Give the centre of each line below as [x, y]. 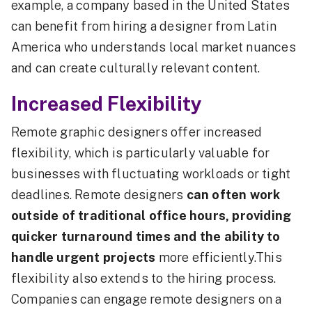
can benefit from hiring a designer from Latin [144, 26]
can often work [233, 195]
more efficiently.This [220, 257]
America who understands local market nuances [154, 47]
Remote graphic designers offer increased [137, 132]
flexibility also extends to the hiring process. [144, 278]
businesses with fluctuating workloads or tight [151, 174]
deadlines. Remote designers [99, 195]
